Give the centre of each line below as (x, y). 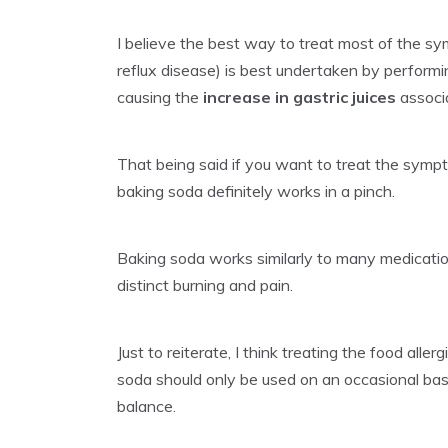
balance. (146, 406)
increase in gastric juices (297, 97)
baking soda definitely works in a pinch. (256, 191)
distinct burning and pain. (205, 285)
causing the (158, 97)
